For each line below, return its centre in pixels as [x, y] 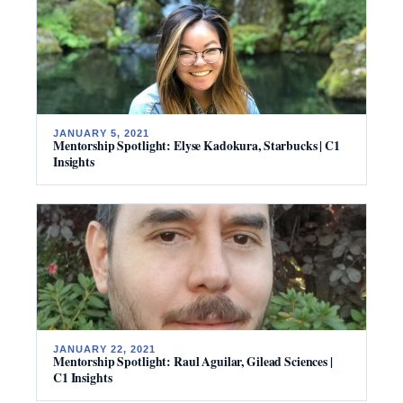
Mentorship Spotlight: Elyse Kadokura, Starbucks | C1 [197, 145]
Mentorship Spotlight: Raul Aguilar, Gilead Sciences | [193, 361]
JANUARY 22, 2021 [104, 349]
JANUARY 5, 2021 [101, 133]
